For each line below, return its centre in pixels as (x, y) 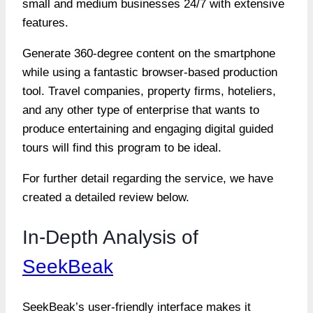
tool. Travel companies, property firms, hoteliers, (149, 91)
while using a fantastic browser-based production (150, 72)
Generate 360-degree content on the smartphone (149, 53)
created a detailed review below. (106, 197)
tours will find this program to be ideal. (124, 147)
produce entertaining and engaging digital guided (148, 129)
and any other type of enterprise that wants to (141, 110)
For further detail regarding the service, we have (148, 178)
